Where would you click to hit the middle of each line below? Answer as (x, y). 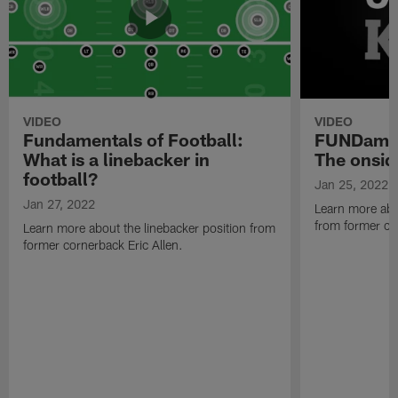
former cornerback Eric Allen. (103, 245)
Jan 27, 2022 (60, 204)
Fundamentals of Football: (134, 140)
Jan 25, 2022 (351, 185)
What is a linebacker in (117, 159)
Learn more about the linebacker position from (150, 228)
